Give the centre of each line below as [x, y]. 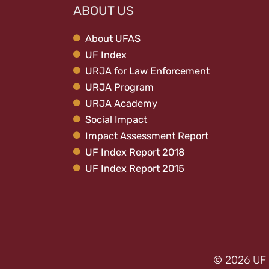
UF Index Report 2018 [135, 152]
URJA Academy [121, 103]
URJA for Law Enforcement [147, 71]
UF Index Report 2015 [135, 168]
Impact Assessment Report [147, 136]
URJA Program [119, 87]
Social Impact [116, 119]
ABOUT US [104, 10]
